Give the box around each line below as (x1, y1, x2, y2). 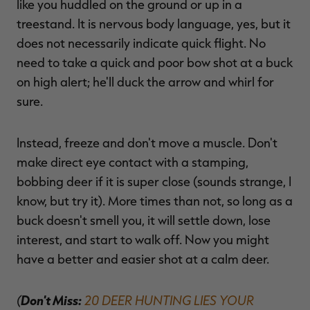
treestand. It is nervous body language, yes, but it (17, 15, 291, 31)
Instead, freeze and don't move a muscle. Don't (17, 134, 277, 150)
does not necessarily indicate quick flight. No (17, 35, 266, 51)
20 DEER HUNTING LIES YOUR (84, 291, 254, 308)
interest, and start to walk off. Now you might (17, 231, 269, 247)
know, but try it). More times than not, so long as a (17, 192, 293, 208)
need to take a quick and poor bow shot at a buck (17, 54, 293, 70)
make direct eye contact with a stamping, (17, 154, 248, 170)
